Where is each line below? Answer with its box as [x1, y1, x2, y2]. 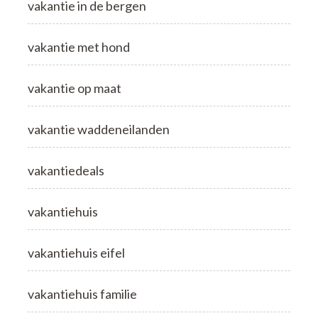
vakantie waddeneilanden [28, 121, 170, 137]
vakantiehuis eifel [28, 244, 125, 261]
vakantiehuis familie [28, 285, 137, 302]
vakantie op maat [28, 79, 121, 96]
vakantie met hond [28, 38, 130, 55]
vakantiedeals [28, 162, 104, 178]
